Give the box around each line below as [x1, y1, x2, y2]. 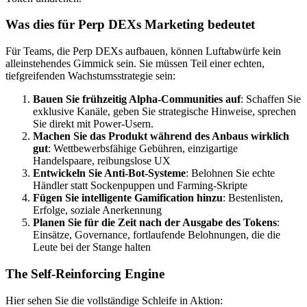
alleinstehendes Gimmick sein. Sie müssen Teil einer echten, [5, 58, 265, 70]
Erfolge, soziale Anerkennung [33, 204, 162, 217]
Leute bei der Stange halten [33, 241, 151, 254]
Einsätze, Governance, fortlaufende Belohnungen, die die [33, 229, 280, 241]
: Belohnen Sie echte [186, 167, 275, 180]
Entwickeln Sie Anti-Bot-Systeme [33, 167, 186, 180]
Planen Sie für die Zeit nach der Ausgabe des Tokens [33, 217, 277, 229]
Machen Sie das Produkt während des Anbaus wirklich [33, 130, 289, 143]
